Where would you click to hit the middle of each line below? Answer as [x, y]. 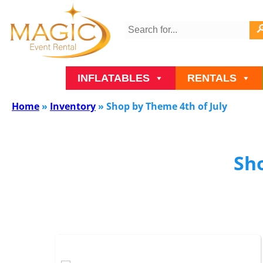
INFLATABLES [114, 78]
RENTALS [212, 78]
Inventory [73, 107]
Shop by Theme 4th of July [167, 107]
